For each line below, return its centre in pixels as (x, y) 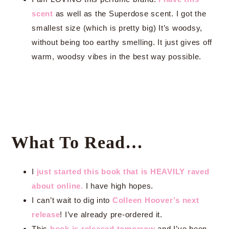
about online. (58, 186)
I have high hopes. (118, 186)
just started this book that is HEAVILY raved (123, 171)
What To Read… (77, 142)
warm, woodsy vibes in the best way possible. (117, 56)
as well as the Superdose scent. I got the (130, 14)
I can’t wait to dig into (72, 200)
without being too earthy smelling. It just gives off (122, 42)
